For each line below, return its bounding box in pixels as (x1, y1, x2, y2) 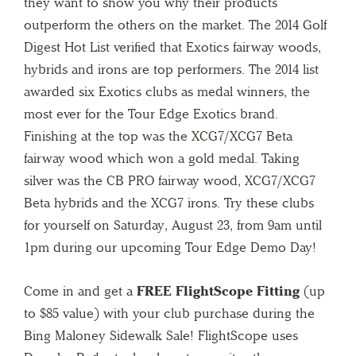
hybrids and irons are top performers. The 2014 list (24, 60, 319, 77)
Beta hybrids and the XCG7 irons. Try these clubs (24, 194, 314, 211)
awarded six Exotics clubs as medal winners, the (24, 83, 310, 99)
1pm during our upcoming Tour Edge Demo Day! (24, 238, 316, 255)
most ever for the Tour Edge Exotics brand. (24, 105, 278, 122)
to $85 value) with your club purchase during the (24, 304, 315, 321)
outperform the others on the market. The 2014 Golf (24, 16, 327, 33)
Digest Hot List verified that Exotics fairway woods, (24, 38, 321, 55)
